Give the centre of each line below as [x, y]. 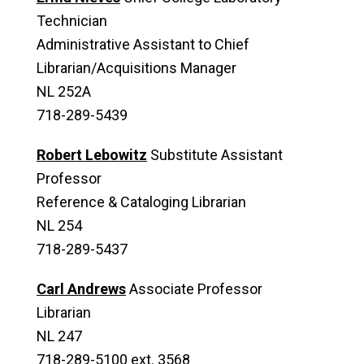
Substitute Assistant [215, 155]
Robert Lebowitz [92, 155]
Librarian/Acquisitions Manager [136, 68]
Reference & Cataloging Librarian [141, 202]
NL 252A [64, 91]
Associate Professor [194, 289]
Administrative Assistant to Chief [143, 44]
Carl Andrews [81, 289]
